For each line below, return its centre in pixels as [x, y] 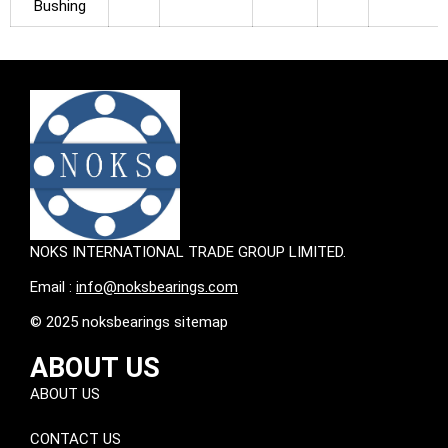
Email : [53, 286]
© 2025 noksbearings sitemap [129, 321]
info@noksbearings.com [157, 286]
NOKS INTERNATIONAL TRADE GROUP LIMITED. [188, 251]
